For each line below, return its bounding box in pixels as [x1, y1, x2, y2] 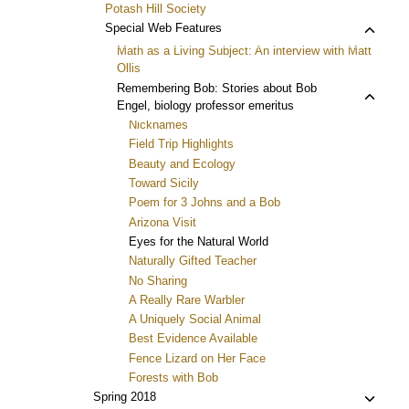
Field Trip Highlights [129, 137, 234, 152]
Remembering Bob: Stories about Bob [117, 80, 317, 95]
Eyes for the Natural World [129, 234, 268, 248]
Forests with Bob [129, 371, 218, 385]
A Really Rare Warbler [129, 292, 245, 307]
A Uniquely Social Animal [129, 312, 261, 327]
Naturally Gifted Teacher [129, 254, 257, 268]
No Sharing [129, 273, 187, 288]
